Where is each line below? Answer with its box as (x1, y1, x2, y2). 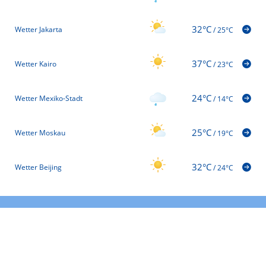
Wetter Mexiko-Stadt (15, 93, 83, 103)
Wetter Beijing (15, 161, 62, 172)
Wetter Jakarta (15, 24, 62, 34)
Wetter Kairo (15, 58, 56, 69)
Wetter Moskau (15, 127, 65, 138)
